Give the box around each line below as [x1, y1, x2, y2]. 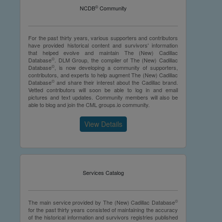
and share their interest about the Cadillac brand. [55, 78, 178, 86]
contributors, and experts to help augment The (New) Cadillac [28, 70, 178, 79]
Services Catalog [82, 168, 124, 176]
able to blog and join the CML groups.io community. [28, 100, 150, 109]
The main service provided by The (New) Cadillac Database [28, 198, 175, 206]
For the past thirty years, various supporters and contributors [28, 33, 178, 42]
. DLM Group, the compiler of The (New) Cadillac [55, 55, 178, 64]
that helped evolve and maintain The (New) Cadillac [28, 48, 178, 56]
